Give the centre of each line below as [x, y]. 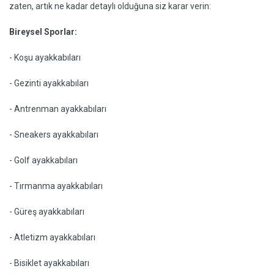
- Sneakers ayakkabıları [54, 135]
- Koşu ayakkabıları [45, 57]
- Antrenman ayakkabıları [58, 109]
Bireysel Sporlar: [43, 32]
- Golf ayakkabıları [43, 160]
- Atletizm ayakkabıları [52, 237]
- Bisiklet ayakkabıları [49, 263]
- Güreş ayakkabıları [47, 212]
